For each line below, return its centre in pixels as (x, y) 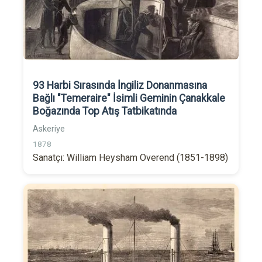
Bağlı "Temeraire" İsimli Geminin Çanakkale (129, 99)
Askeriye (49, 129)
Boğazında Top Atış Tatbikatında (105, 111)
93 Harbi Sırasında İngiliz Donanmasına (120, 86)
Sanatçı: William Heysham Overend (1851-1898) (130, 158)
